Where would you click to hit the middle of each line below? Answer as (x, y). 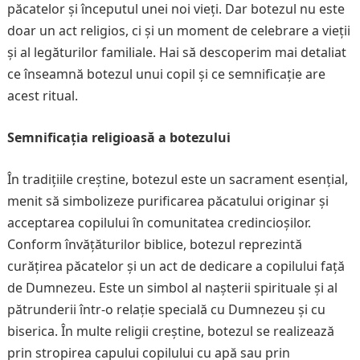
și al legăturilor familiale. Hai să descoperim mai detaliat (176, 52)
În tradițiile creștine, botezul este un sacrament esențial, (177, 179)
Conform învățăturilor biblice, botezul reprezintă (154, 244)
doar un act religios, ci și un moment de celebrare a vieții (178, 31)
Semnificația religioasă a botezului (119, 137)
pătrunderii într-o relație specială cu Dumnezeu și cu (166, 309)
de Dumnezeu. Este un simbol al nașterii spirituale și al (172, 288)
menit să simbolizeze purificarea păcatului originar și (168, 201)
